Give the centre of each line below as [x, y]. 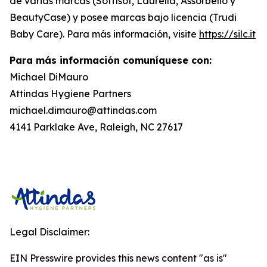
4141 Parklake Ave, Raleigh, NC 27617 [96, 127]
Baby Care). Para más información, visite [104, 34]
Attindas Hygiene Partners [70, 94]
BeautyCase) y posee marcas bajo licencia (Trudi [123, 17]
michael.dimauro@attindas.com [83, 110]
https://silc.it [227, 34]
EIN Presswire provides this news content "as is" [118, 258]
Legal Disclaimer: [49, 232]
